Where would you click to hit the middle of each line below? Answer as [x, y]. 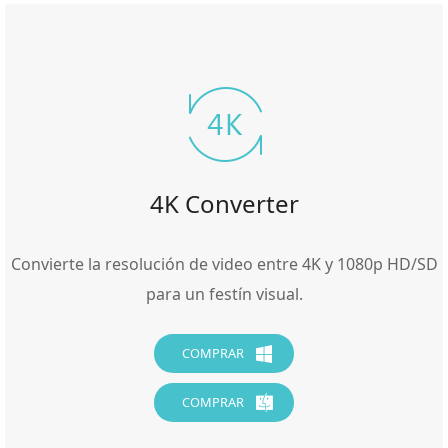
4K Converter [224, 204]
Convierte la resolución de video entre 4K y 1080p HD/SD [224, 264]
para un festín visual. [224, 294]
